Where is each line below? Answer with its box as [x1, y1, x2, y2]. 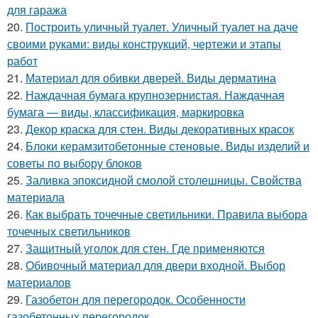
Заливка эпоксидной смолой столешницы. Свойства [26, 171, 302, 188]
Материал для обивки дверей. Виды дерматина [26, 69, 276, 86]
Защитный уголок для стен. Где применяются [26, 239, 265, 256]
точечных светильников [7, 222, 131, 239]
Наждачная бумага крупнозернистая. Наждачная [26, 86, 285, 103]
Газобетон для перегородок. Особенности [26, 290, 246, 307]
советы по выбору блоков [7, 154, 142, 171]
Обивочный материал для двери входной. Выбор [26, 256, 285, 273]
